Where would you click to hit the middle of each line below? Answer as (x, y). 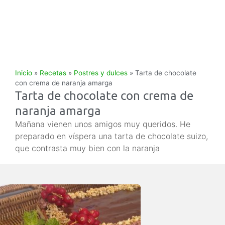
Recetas (53, 73)
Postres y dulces (101, 73)
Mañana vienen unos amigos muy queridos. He (103, 124)
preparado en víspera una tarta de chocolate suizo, (111, 136)
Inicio (24, 73)
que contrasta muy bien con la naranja (87, 148)
